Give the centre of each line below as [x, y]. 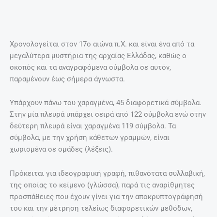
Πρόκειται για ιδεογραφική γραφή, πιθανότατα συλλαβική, [107, 173]
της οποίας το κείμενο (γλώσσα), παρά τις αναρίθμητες [102, 185]
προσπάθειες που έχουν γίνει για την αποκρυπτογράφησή [106, 196]
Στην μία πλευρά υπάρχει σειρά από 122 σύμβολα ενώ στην [108, 115]
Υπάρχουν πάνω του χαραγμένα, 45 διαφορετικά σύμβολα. [106, 103]
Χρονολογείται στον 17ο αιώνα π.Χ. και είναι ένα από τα [102, 44]
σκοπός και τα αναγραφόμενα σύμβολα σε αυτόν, [90, 67]
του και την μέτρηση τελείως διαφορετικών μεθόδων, [101, 208]
